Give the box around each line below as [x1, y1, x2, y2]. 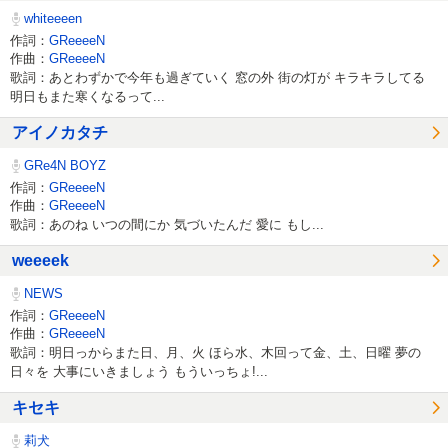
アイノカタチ [12, 124, 108, 141]
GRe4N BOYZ [20, 158, 107, 173]
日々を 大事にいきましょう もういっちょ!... [10, 363, 268, 379]
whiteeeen [20, 11, 83, 26]
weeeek [12, 252, 69, 269]
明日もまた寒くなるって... [10, 88, 165, 104]
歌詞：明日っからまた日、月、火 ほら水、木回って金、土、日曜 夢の [10, 344, 421, 360]
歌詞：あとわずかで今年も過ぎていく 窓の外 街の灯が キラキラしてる [10, 69, 425, 85]
